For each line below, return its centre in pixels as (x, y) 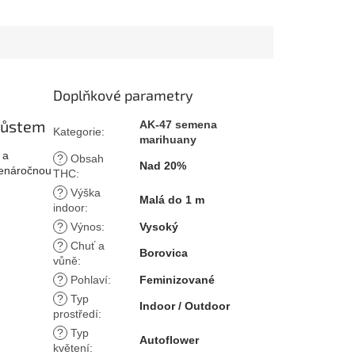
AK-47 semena (179, 124)
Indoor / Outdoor (185, 305)
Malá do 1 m (172, 199)
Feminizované (177, 279)
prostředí (76, 313)
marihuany (168, 139)
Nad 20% (163, 165)
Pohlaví (88, 279)
